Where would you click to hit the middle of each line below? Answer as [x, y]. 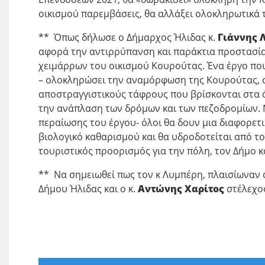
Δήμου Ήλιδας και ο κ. [88, 188]
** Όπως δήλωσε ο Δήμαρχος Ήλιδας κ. [128, 37]
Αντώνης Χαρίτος [181, 188]
